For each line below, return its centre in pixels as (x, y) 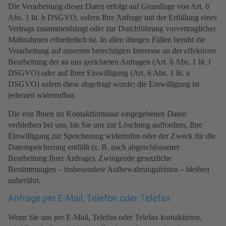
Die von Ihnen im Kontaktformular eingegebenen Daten (97, 114)
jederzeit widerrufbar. (42, 95)
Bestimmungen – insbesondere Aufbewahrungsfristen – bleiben (109, 169)
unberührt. (24, 181)
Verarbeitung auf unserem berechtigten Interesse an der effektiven (112, 51)
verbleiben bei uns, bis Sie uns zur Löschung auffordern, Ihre (105, 125)
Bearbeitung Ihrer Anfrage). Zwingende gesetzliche (90, 158)
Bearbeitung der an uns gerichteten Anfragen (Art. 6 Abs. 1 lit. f (109, 62)
